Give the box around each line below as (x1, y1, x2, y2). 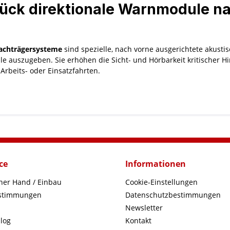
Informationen (125, 158, 186, 169)
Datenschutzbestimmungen (125, 190, 221, 200)
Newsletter (125, 203, 163, 213)
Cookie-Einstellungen (125, 177, 198, 187)
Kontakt (125, 216, 151, 225)
